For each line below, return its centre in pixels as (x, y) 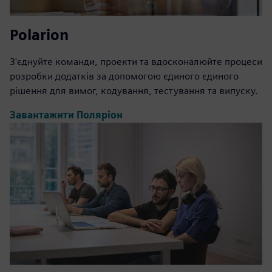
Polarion (39, 35)
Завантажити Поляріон (66, 115)
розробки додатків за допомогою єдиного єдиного (124, 76)
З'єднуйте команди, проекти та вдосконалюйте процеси (136, 61)
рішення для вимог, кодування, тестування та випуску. (134, 90)
